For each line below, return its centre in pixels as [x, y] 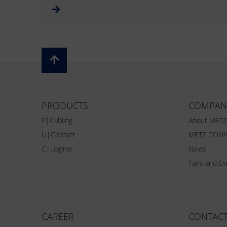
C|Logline [57, 148]
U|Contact [59, 134]
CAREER [58, 216]
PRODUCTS [65, 106]
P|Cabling [57, 120]
